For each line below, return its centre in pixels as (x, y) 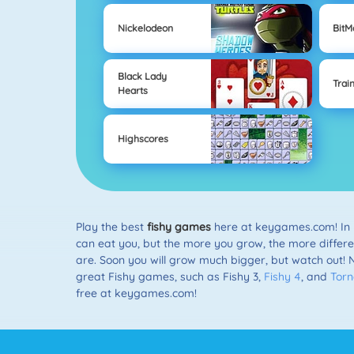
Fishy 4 (282, 276)
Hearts (132, 91)
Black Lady (142, 77)
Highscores (143, 139)
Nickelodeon (145, 28)
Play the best (111, 226)
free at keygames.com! (136, 293)
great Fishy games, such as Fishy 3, (170, 276)
